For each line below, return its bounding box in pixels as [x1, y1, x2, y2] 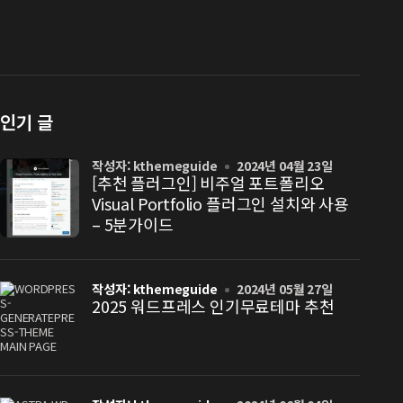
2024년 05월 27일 [236, 280, 333, 298]
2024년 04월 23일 [236, 157, 333, 175]
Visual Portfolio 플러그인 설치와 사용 [92, 192, 349, 215]
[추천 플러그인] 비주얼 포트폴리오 [92, 171, 325, 194]
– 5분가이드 [92, 212, 174, 236]
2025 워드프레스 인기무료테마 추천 [92, 294, 335, 318]
